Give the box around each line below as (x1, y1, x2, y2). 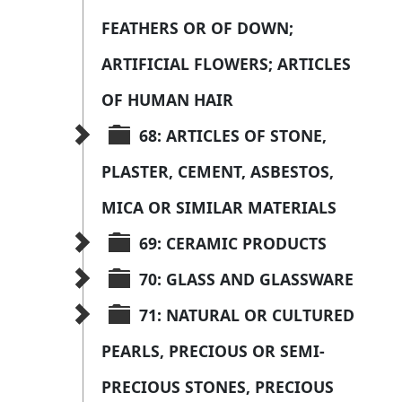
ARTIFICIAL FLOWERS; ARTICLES (101, 53, 355, 75)
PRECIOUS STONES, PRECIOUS (101, 376, 338, 398)
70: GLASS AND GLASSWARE (139, 268, 354, 291)
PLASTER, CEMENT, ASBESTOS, (101, 161, 338, 183)
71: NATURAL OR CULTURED (139, 304, 359, 327)
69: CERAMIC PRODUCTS (139, 232, 327, 255)
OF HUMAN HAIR (101, 89, 233, 111)
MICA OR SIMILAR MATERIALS (101, 197, 336, 219)
